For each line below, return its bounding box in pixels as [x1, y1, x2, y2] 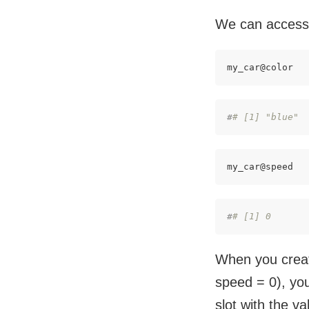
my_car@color [227, 62, 293, 72]
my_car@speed [227, 161, 293, 172]
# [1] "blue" [232, 112, 299, 122]
